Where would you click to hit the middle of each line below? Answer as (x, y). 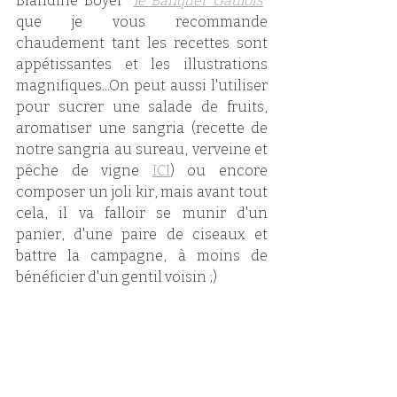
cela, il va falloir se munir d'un (142, 213)
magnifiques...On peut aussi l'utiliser (142, 85)
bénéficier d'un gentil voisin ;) (117, 276)
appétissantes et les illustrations (142, 64)
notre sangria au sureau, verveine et (142, 149)
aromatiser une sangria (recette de (142, 128)
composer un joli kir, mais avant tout (142, 191)
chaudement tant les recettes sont (142, 43)
